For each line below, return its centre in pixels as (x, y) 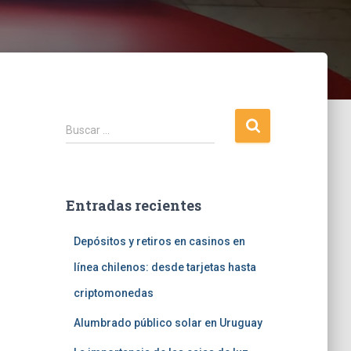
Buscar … (87, 130)
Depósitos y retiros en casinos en (159, 241)
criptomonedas (113, 293)
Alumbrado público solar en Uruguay (168, 323)
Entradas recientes (133, 205)
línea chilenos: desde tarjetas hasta (165, 267)
